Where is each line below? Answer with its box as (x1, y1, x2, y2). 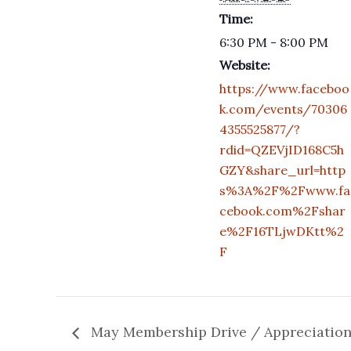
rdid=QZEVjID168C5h (219, 142, 344, 157)
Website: (219, 57, 270, 73)
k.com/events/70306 (219, 101, 347, 117)
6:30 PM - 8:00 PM (219, 34, 328, 50)
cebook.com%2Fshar (219, 203, 346, 219)
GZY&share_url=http (219, 162, 346, 178)
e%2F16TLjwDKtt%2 (219, 223, 344, 239)
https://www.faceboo (219, 81, 349, 96)
